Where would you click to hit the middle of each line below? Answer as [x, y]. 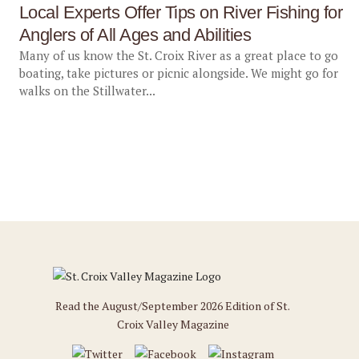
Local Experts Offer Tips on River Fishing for [181, 12]
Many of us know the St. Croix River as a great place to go [178, 55]
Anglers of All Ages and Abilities [135, 35]
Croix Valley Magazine [173, 324]
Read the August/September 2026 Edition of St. [173, 306]
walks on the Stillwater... [87, 91]
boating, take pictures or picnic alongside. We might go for [178, 73]
